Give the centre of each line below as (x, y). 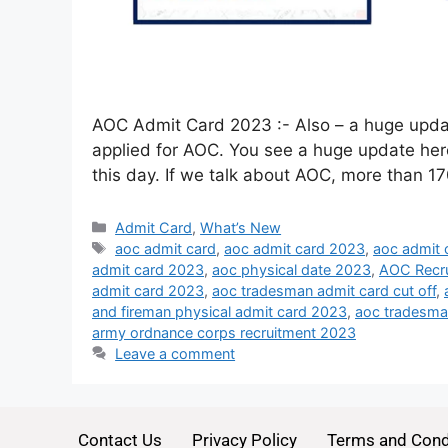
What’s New (241, 227)
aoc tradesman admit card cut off (324, 290)
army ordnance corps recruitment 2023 (224, 332)
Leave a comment (175, 353)
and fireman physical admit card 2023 (219, 311)
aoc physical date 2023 (291, 269)
